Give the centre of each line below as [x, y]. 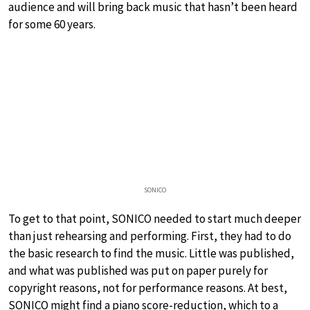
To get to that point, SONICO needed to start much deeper [155, 218]
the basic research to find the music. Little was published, [151, 253]
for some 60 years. [52, 24]
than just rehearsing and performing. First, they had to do [150, 236]
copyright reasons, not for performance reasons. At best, [148, 288]
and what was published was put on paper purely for [138, 270]
